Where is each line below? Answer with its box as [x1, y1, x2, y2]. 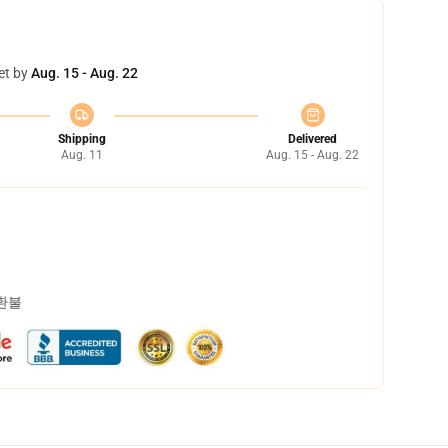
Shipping [57, 132, 106, 146]
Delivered [288, 132, 337, 146]
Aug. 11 [60, 148, 103, 162]
